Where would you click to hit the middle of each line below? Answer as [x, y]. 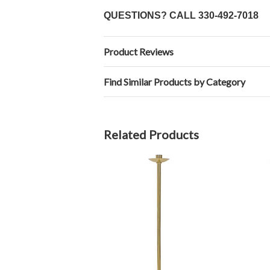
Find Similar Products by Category [174, 82]
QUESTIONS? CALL [151, 15]
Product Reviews [139, 52]
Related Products [151, 134]
